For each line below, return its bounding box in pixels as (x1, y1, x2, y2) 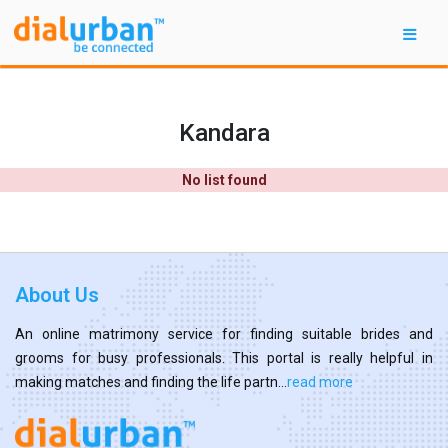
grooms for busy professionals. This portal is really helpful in (15, 349, 433, 366)
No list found (181, 171, 267, 188)
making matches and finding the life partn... (15, 373, 287, 390)
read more (287, 373, 353, 390)
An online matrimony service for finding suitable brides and (15, 325, 433, 342)
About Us (15, 282, 99, 307)
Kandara (178, 117, 270, 147)
